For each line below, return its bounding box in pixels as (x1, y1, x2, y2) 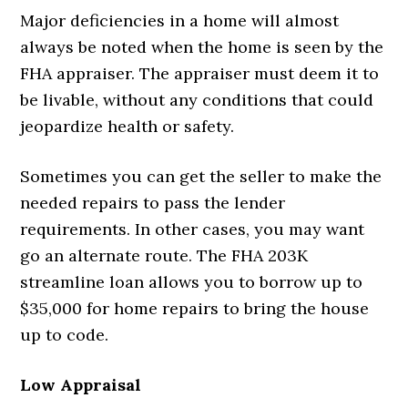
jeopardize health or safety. (20, 115, 240, 137)
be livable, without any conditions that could (20, 88, 374, 110)
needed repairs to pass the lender (20, 191, 286, 213)
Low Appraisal (20, 373, 142, 395)
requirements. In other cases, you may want (20, 218, 365, 240)
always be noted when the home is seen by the (20, 36, 384, 57)
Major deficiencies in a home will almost (20, 9, 340, 31)
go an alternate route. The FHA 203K (20, 244, 309, 266)
